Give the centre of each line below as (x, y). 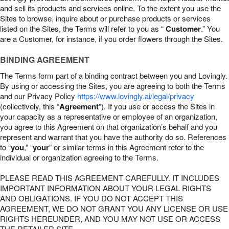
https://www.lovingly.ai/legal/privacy (136, 96)
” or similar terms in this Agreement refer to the (127, 147)
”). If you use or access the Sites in (157, 106)
